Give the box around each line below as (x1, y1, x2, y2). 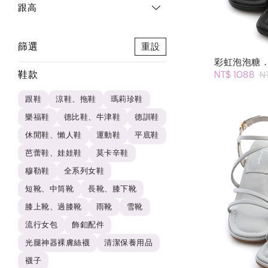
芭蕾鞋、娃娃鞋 (25, 148, 82, 158)
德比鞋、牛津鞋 (63, 112, 120, 122)
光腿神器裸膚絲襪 (25, 237, 90, 248)
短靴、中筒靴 (25, 184, 74, 194)
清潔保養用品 (104, 237, 153, 248)
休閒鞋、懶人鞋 (25, 130, 82, 140)
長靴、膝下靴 (88, 184, 136, 194)
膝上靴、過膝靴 (25, 202, 82, 212)
